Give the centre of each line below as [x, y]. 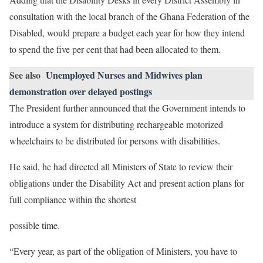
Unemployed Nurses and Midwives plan [124, 75]
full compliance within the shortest [74, 200]
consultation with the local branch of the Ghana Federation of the [129, 16]
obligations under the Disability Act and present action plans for [127, 183]
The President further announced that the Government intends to [127, 108]
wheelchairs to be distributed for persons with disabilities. [116, 141]
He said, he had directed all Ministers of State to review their [121, 167]
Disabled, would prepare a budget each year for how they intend [127, 33]
